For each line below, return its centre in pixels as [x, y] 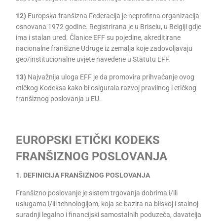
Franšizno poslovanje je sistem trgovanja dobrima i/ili [97, 193]
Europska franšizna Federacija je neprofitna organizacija [113, 16]
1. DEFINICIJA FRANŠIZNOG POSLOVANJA [83, 175]
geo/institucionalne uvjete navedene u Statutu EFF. [93, 59]
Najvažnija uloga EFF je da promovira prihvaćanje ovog [110, 77]
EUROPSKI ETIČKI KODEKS [88, 140]
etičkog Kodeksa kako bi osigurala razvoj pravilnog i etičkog [106, 88]
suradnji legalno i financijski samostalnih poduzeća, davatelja [109, 215]
